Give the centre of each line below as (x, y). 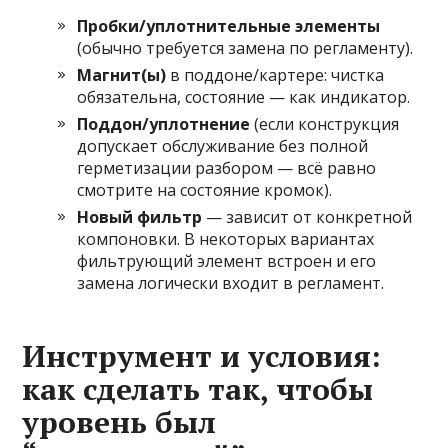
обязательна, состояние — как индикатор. (244, 97)
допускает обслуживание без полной (223, 146)
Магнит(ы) (122, 75)
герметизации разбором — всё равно (227, 168)
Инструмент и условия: (202, 356)
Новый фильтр (140, 217)
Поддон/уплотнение (164, 124)
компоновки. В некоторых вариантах (226, 239)
